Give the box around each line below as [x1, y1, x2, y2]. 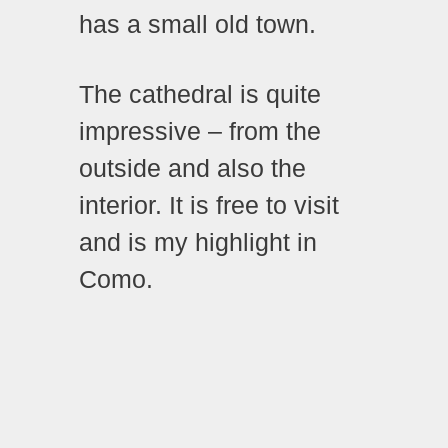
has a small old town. [79, 10, 316, 39]
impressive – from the [79, 116, 321, 145]
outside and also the [79, 153, 306, 182]
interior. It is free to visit [79, 190, 339, 219]
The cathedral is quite [79, 79, 321, 108]
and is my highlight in [79, 227, 317, 256]
